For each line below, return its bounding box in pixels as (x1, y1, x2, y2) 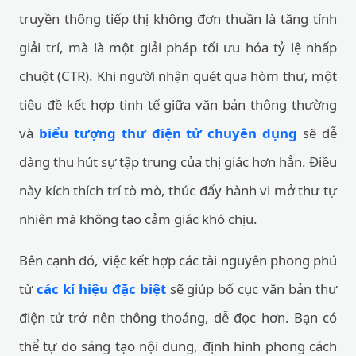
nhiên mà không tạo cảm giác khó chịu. (19, 210, 257, 228)
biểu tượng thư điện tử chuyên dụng (38, 124, 298, 142)
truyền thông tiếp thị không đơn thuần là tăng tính (19, 10, 337, 28)
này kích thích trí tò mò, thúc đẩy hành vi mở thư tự (19, 181, 337, 199)
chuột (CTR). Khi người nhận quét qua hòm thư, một (19, 67, 337, 85)
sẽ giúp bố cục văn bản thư (165, 280, 338, 298)
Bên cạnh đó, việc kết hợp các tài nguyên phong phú (19, 251, 337, 269)
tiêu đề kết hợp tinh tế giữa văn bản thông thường (19, 95, 337, 114)
